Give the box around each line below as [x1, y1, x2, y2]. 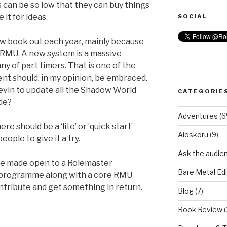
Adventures [177, 111, 218, 121]
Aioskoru [177, 130, 208, 139]
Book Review [177, 205, 222, 214]
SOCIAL [177, 13, 207, 20]
